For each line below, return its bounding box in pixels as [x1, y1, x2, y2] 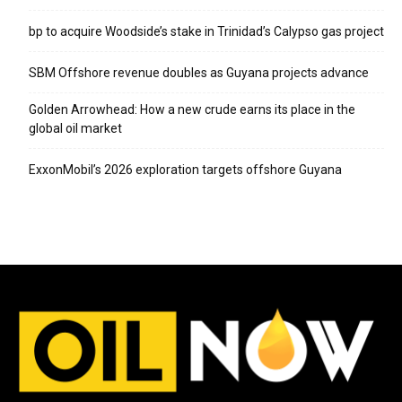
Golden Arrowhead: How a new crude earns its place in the [29, 101, 355, 117]
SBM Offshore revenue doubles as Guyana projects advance [29, 65, 369, 80]
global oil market [29, 120, 122, 135]
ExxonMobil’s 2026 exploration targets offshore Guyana [29, 162, 342, 177]
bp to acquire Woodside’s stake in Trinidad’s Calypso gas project [29, 23, 384, 39]
